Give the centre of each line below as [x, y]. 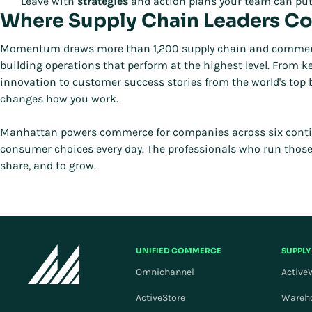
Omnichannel [165, 272]
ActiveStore [161, 298]
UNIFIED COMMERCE [179, 251]
